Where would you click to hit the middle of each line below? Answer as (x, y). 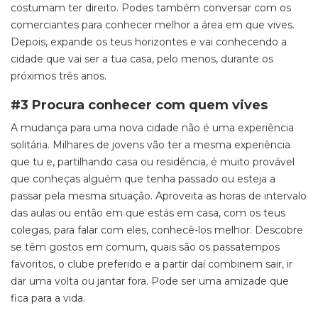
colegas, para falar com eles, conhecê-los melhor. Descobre (157, 230)
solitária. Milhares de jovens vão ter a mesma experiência (150, 145)
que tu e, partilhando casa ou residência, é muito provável (153, 162)
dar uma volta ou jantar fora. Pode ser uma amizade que (150, 281)
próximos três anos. (59, 76)
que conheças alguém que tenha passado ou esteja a (143, 179)
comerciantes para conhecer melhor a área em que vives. (153, 25)
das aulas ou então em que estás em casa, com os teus (148, 213)
